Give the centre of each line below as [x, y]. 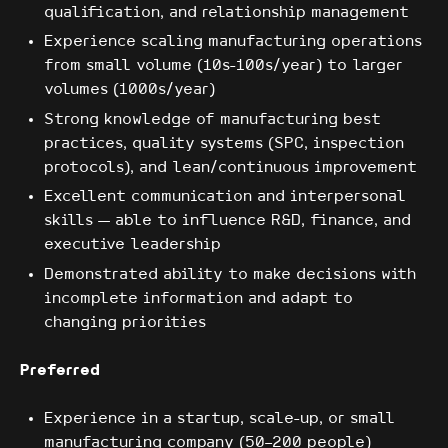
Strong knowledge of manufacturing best [212, 119]
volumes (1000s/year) [129, 90]
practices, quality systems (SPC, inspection [224, 143]
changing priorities [125, 322]
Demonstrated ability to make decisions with [230, 274]
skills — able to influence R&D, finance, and [227, 221]
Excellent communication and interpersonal [225, 197]
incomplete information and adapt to [198, 298]
